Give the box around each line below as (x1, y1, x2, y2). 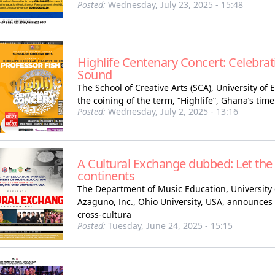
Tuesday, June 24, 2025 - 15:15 (106, 219, 233, 231)
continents (77, 167, 134, 184)
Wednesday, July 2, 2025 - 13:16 (106, 106, 238, 117)
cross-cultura (77, 208, 131, 220)
